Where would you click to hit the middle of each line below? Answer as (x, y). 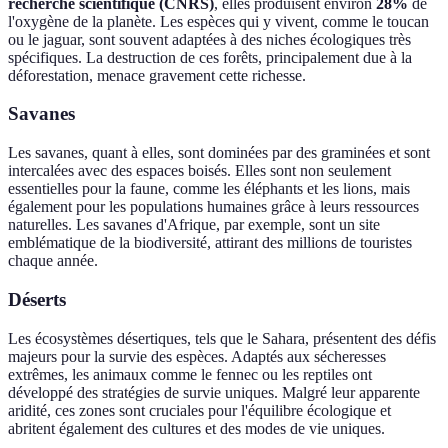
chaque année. (53, 261)
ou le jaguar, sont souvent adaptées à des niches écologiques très (209, 39)
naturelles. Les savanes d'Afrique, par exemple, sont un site (194, 225)
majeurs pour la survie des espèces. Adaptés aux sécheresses (197, 356)
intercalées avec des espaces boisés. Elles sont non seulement (199, 171)
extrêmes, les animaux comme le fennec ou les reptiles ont (190, 374)
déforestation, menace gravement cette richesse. (157, 75)
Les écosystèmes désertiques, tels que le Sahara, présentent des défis (222, 338)
